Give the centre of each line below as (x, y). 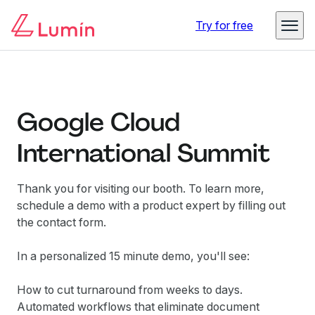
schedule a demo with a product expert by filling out (151, 205)
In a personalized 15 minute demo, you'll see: (133, 256)
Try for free (224, 25)
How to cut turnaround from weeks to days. (130, 290)
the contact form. (62, 222)
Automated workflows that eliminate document (138, 307)
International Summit (143, 153)
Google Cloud (98, 122)
